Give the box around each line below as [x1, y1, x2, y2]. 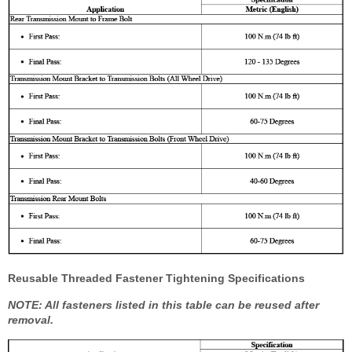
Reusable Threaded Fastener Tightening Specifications [8, 272, 305, 285]
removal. [8, 313, 53, 327]
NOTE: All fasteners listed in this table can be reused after [8, 299, 319, 312]
